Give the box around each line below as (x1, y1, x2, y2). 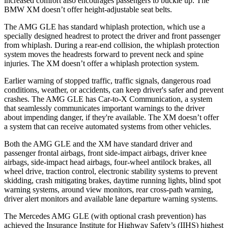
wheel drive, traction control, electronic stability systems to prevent (4, 166, 217, 176)
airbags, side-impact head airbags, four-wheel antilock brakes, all (4, 157, 211, 166)
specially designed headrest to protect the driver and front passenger (4, 31, 220, 40)
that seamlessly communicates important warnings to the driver (4, 103, 205, 112)
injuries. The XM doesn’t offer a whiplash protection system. (4, 59, 199, 68)
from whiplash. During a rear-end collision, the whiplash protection (4, 40, 219, 49)
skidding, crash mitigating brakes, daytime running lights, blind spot (4, 176, 221, 185)
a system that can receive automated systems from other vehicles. (4, 122, 211, 131)
